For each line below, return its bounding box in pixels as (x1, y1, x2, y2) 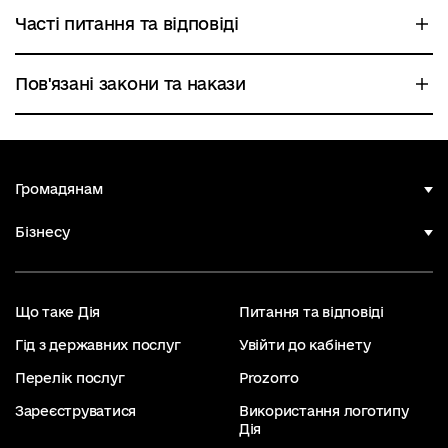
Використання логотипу (239, 403, 409, 419)
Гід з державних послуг (15, 337, 181, 353)
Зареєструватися (15, 403, 137, 419)
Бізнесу (15, 224, 70, 240)
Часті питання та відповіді (15, 14, 239, 33)
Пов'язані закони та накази (15, 74, 246, 93)
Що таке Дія (15, 304, 101, 320)
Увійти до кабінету (239, 337, 371, 353)
